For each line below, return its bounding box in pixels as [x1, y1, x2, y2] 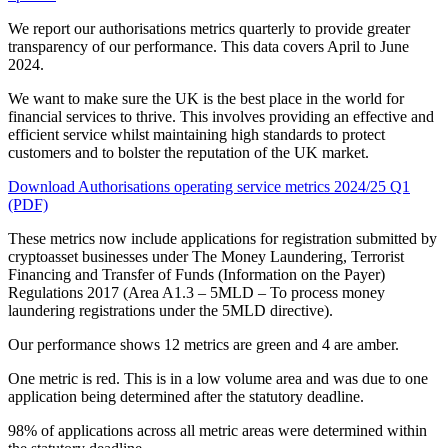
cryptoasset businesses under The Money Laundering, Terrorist [8, 248, 404, 266]
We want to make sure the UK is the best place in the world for [8, 90, 404, 108]
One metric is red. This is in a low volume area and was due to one [8, 370, 428, 388]
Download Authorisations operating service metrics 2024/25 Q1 [8, 178, 410, 196]
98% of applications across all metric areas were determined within [8, 422, 427, 440]
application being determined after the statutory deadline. [8, 388, 364, 406]
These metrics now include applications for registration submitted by [8, 230, 437, 248]
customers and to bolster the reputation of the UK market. [8, 144, 373, 162]
